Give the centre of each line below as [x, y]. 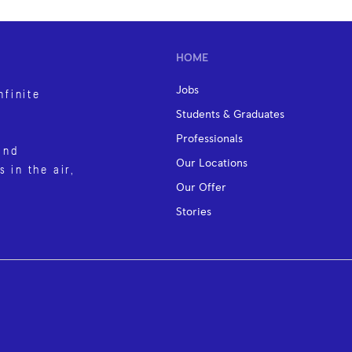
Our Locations [211, 163]
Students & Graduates [230, 114]
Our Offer [201, 187]
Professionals [209, 139]
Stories [193, 212]
